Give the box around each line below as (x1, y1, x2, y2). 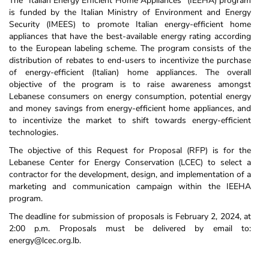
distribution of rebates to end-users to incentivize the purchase (9, 55, 251, 66)
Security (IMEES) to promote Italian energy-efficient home (9, 19, 251, 30)
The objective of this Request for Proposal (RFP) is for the (9, 145, 251, 156)
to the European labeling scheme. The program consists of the (9, 43, 251, 54)
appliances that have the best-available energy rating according (9, 31, 251, 42)
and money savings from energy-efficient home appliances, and (9, 103, 251, 114)
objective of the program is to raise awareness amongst (9, 79, 251, 90)
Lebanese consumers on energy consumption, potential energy (9, 91, 251, 102)
